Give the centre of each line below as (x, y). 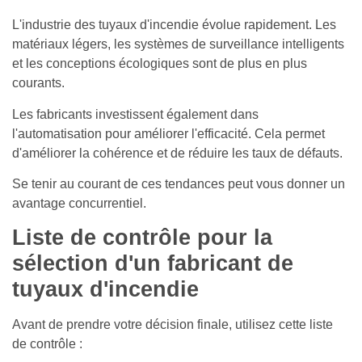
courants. (38, 83)
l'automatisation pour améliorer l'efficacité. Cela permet (168, 133)
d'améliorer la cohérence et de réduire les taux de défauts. (177, 153)
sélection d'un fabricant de (153, 264)
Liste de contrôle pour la (142, 238)
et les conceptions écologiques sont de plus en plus (160, 64)
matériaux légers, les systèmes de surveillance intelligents (178, 44)
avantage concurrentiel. (79, 203)
